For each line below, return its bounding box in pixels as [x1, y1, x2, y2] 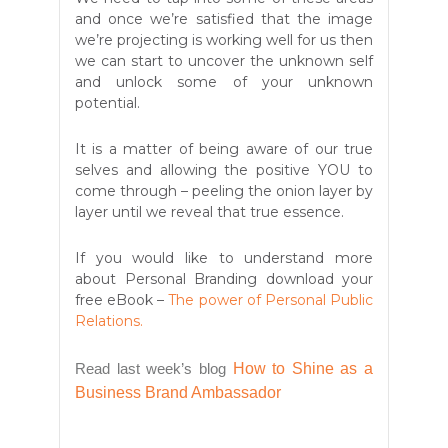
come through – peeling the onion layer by [75, 182, 373, 201]
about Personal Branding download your [75, 270, 373, 289]
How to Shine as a [232, 360, 373, 378]
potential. [75, 94, 140, 113]
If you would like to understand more [75, 249, 373, 268]
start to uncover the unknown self [131, 52, 373, 71]
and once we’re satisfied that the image [75, 10, 373, 29]
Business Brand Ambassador [75, 384, 285, 402]
